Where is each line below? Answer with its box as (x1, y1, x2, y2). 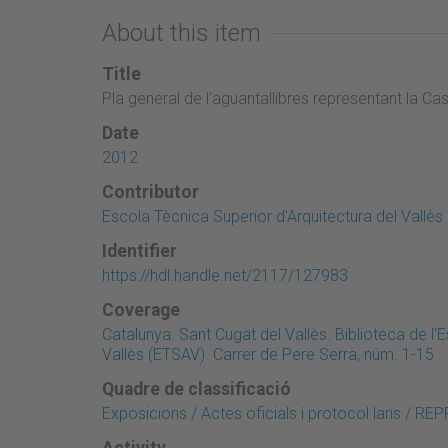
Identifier (102, 240, 177, 261)
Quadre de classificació (102, 378, 291, 399)
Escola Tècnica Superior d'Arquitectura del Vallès (102, 206, 443, 226)
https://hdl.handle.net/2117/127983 (102, 265, 348, 285)
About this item (102, 18, 261, 47)
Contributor (102, 181, 199, 202)
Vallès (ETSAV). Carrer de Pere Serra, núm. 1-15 (102, 344, 434, 364)
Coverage (102, 299, 180, 320)
